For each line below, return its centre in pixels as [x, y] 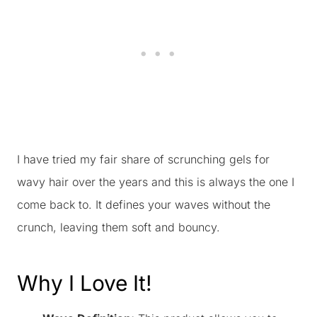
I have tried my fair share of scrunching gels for [143, 159]
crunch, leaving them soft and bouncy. [119, 227]
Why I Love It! [85, 283]
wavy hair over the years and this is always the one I [156, 182]
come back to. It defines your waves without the [144, 204]
